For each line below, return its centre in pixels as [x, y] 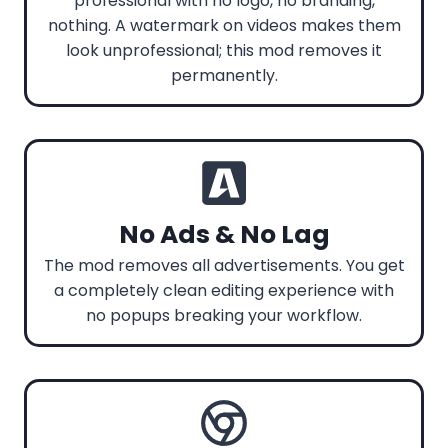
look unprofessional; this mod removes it [224, 50]
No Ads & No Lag [224, 234]
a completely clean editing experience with [224, 290]
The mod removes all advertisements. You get [224, 265]
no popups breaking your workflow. [224, 315]
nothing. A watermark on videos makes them [224, 25]
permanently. [224, 75]
